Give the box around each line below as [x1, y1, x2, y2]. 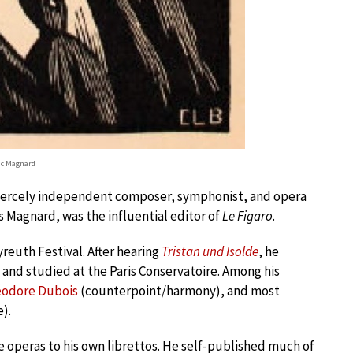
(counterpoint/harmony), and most [78, 282, 280, 299]
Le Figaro [222, 207, 273, 225]
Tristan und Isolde [162, 243, 258, 260]
